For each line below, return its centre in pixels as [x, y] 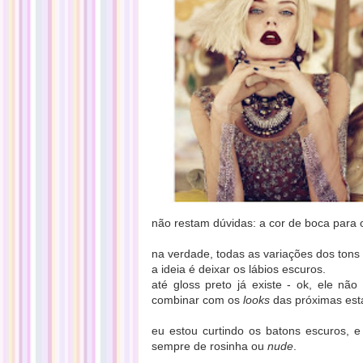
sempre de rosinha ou [208, 346]
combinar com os [197, 299]
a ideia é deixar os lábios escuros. [239, 269]
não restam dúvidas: [205, 222]
